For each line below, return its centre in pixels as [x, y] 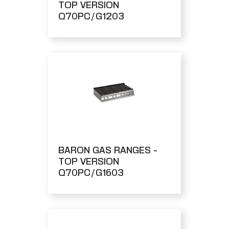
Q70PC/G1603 [91, 173]
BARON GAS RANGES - [108, 150]
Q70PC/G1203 [91, 16]
